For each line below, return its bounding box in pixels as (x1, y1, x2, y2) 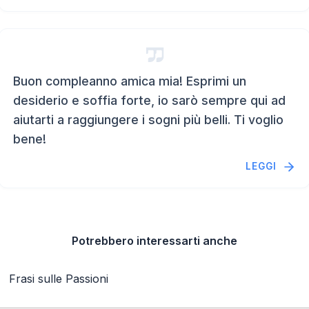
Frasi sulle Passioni (9, 272, 108, 286)
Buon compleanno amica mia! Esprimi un (13, 74, 246, 88)
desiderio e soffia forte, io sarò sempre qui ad (13, 93, 286, 108)
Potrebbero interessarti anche (72, 234, 237, 248)
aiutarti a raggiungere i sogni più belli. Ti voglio (13, 112, 283, 127)
